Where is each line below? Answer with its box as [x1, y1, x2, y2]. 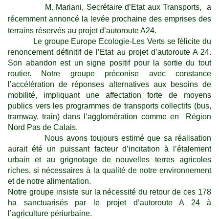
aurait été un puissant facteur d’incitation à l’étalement [8, 145, 211, 153]
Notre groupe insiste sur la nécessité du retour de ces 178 [8, 188, 211, 196]
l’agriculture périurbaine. [8, 209, 92, 218]
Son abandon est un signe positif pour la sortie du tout [8, 59, 211, 67]
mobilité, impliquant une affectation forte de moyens [8, 91, 211, 99]
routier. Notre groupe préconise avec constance [8, 69, 211, 78]
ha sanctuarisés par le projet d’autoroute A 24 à [8, 198, 211, 207]
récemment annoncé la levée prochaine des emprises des [8, 15, 211, 23]
